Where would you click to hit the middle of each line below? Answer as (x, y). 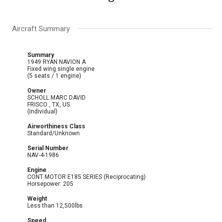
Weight (37, 198)
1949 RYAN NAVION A (57, 62)
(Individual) (43, 111)
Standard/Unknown (54, 133)
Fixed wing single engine (62, 69)
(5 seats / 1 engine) (55, 76)
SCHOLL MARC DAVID (57, 97)
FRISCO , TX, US (60, 104)
